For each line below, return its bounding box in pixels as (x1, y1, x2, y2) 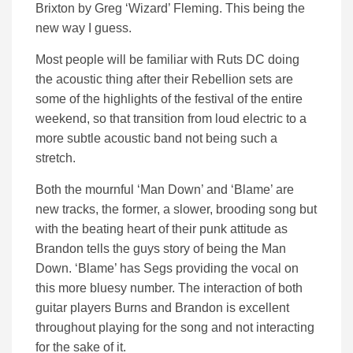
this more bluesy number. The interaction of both (35, 281, 303, 295)
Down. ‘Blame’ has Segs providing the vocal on (35, 262, 299, 276)
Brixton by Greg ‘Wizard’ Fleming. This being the (35, 2, 305, 16)
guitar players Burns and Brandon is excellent (35, 301, 289, 315)
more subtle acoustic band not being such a (35, 132, 277, 146)
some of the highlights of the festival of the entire (35, 92, 303, 106)
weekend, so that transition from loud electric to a (35, 112, 307, 126)
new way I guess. (35, 21, 132, 35)
